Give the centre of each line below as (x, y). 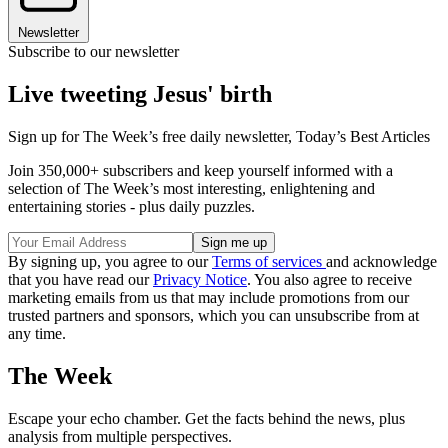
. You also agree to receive (329, 280)
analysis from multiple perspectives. (120, 436)
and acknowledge (381, 262)
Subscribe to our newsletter (93, 52)
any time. (37, 334)
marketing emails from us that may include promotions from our (208, 298)
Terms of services (269, 262)
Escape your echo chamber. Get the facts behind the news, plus (206, 418)
